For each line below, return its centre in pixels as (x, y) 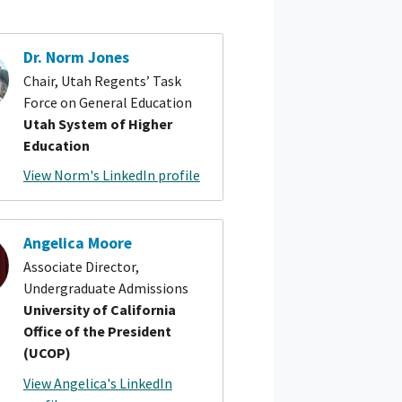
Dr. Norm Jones (76, 58)
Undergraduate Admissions (105, 288)
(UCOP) (47, 352)
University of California (99, 309)
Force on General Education (107, 102)
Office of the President (97, 331)
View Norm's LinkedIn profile (111, 175)
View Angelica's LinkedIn (97, 383)
